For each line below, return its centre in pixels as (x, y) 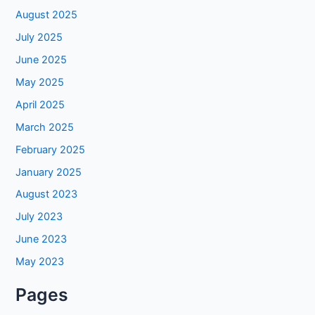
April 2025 (40, 104)
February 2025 (51, 149)
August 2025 (47, 14)
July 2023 (39, 217)
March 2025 (45, 127)
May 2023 (40, 262)
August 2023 (47, 194)
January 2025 (49, 172)
